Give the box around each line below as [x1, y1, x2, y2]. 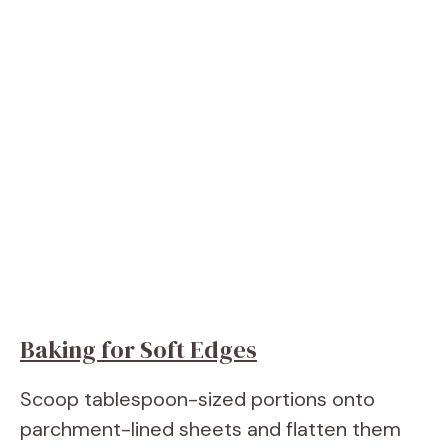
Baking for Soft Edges [20, 333, 257, 366]
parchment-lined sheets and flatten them [20, 416, 401, 442]
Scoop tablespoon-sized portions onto [20, 386, 375, 412]
